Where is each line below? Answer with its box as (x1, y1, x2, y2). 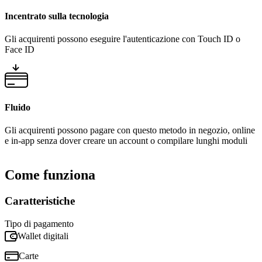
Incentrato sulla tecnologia (5, 11, 109, 21)
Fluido (5, 102, 30, 113)
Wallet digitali (18, 230, 68, 241)
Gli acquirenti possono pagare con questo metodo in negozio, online (5, 125, 255, 136)
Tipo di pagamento (5, 218, 74, 229)
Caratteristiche (5, 195, 75, 208)
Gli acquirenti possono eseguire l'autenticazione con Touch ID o (5, 33, 240, 44)
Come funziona (5, 167, 95, 183)
